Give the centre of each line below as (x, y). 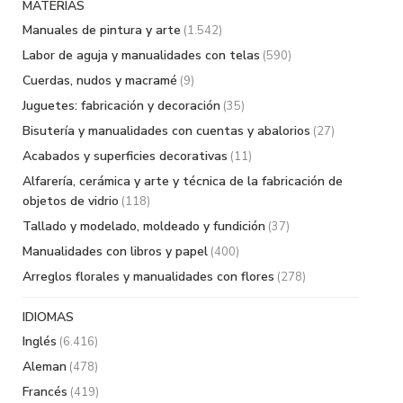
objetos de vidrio (71, 201)
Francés (45, 391)
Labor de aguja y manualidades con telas (141, 55)
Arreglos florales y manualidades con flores (148, 276)
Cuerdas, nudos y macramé (100, 80)
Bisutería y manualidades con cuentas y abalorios (166, 130)
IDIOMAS (48, 317)
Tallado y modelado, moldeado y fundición (144, 226)
